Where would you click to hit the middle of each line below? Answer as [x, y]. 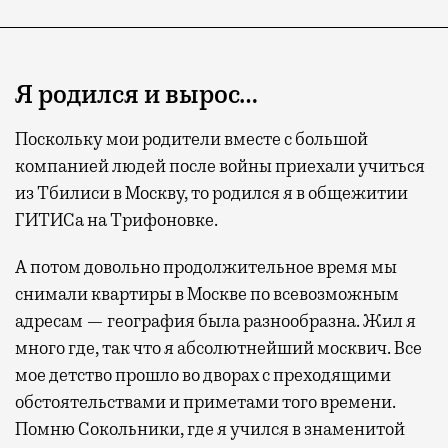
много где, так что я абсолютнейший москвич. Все [218, 348]
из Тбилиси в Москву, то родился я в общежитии [211, 193]
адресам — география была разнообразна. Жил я [215, 321]
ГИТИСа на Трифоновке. [116, 220]
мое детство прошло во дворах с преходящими [203, 375]
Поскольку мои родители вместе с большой [191, 139]
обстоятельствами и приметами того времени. [205, 402]
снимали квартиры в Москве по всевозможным [207, 294]
